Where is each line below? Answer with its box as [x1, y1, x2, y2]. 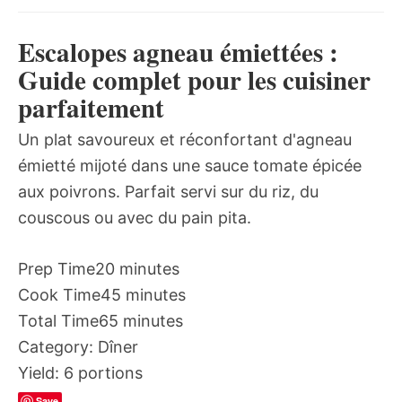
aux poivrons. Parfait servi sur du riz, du [18, 182, 319, 202]
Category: [18, 337, 93, 357]
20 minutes [95, 259, 179, 279]
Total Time [18, 311, 99, 331]
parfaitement [18, 89, 164, 127]
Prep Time [18, 259, 95, 279]
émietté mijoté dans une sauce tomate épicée [18, 156, 362, 176]
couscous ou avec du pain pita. [18, 208, 251, 228]
